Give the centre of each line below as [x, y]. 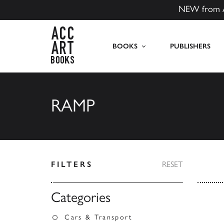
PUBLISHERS [190, 46]
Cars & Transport [99, 217]
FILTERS [72, 164]
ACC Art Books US [104, 32]
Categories [81, 197]
